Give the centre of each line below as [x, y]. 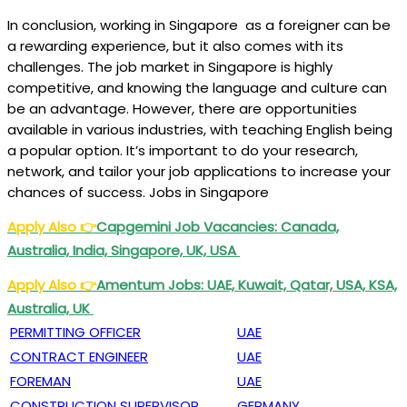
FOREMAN [40, 381]
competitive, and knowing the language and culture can [197, 87]
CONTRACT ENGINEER [79, 356]
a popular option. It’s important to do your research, [183, 150]
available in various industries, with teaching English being [200, 129]
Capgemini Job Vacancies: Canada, [218, 226]
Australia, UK [50, 308]
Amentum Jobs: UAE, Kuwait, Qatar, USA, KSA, [247, 284]
